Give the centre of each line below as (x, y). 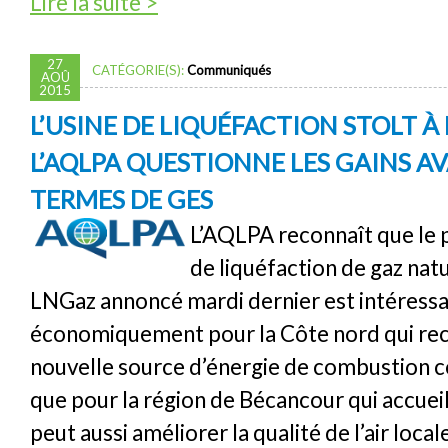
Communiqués (229, 70)
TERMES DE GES (121, 199)
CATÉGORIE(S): (139, 70)
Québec (183, 19)
